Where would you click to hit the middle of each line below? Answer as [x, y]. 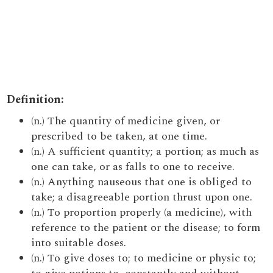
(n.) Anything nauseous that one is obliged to [142, 182]
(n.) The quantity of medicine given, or [126, 121]
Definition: [36, 100]
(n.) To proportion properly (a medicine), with [142, 212]
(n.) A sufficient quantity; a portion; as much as [145, 151]
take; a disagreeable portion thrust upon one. [142, 197]
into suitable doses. [79, 243]
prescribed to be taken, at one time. [119, 136]
